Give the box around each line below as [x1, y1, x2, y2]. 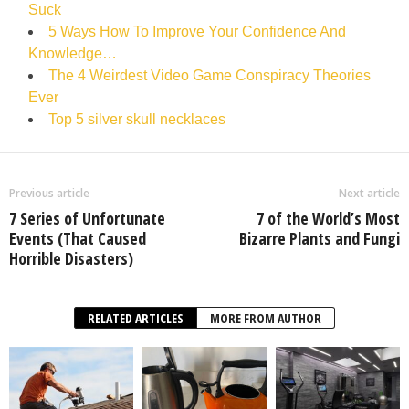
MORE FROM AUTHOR [210, 309, 321, 327]
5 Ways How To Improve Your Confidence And [48, 24, 346, 39]
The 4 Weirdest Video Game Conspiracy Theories [48, 68, 371, 83]
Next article [339, 185, 400, 201]
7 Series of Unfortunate [9, 207, 165, 229]
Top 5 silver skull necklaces [48, 111, 233, 127]
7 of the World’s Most [257, 207, 400, 229]
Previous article [9, 185, 89, 201]
